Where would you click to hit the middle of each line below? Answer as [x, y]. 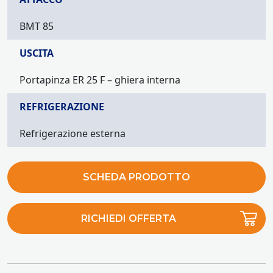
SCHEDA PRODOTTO [136, 177]
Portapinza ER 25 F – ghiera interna [100, 80]
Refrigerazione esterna [73, 134]
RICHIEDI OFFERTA [129, 218]
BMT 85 [37, 27]
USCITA [37, 53]
